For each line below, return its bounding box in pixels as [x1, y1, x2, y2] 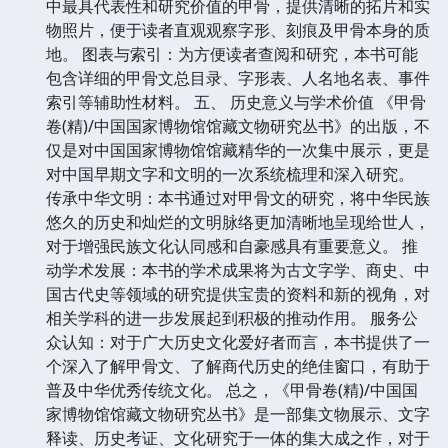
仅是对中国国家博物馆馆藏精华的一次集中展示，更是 [46, 138, 430, 161]
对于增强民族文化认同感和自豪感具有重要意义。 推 [46, 234, 418, 257]
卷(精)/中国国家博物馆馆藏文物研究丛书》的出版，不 [46, 114, 430, 137]
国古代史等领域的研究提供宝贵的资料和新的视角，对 [46, 282, 430, 305]
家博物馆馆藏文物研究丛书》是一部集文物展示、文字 [46, 402, 430, 425]
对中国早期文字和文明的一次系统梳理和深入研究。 [46, 162, 414, 185]
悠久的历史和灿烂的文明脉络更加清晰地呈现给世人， [46, 210, 430, 233]
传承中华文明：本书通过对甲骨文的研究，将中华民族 [46, 186, 430, 209]
